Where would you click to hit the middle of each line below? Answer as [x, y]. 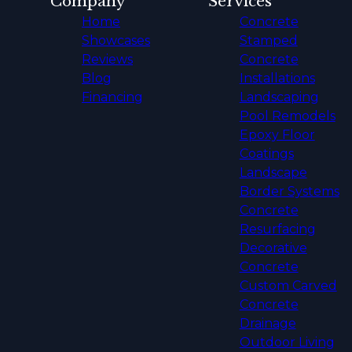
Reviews [107, 60]
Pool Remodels [287, 116]
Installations [277, 79]
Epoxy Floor [277, 135]
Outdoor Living [287, 343]
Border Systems [289, 192]
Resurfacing [277, 229]
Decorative [273, 248]
